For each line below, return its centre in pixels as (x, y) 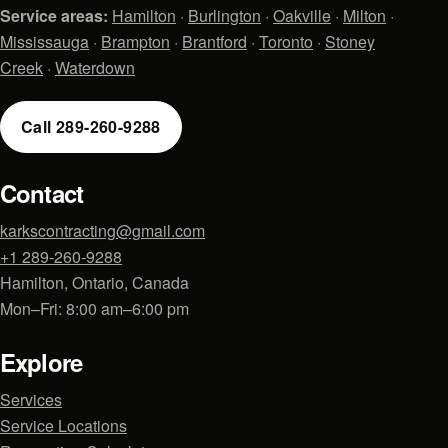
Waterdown (95, 67)
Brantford (214, 41)
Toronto (286, 41)
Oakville (302, 15)
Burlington (224, 15)
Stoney (350, 41)
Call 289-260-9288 (91, 126)
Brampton (135, 41)
